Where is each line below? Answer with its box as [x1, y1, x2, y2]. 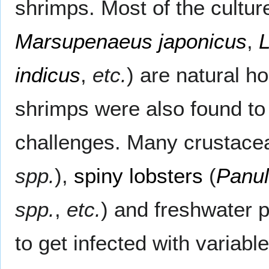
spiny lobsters [74, 164, 203, 188]
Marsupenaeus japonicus [15, 29, 247, 53]
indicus [15, 63, 80, 87]
